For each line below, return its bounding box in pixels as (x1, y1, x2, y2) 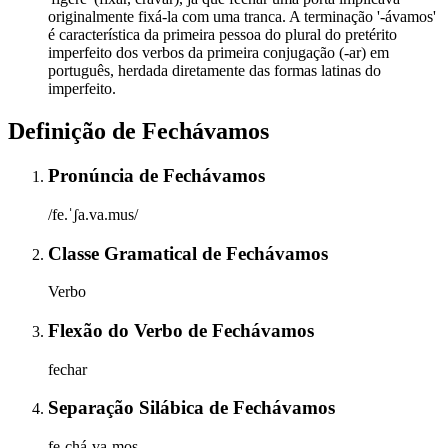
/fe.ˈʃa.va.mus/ (48, 205, 138, 223)
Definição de (8, 118, 142, 145)
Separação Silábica (48, 397, 209, 419)
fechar (48, 360, 87, 378)
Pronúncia (48, 165, 139, 187)
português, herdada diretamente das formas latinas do (48, 62, 381, 80)
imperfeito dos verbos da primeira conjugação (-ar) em (48, 44, 389, 62)
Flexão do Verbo (48, 319, 188, 341)
